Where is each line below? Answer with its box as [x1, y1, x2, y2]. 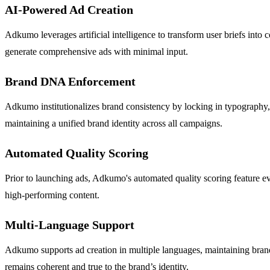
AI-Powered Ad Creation [5, 2, 133, 16]
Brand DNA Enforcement [5, 74, 136, 88]
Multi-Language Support [5, 218, 134, 231]
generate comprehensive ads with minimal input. [5, 46, 188, 57]
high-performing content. [5, 189, 99, 200]
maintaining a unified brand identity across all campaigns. [5, 118, 222, 128]
